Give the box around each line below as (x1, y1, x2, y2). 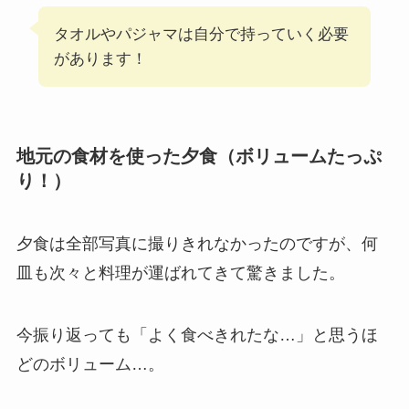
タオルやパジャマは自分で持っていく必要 (53, 25, 349, 43)
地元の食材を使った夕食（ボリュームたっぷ (16, 145, 382, 166)
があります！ (53, 49, 147, 68)
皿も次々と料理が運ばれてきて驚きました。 (16, 264, 345, 283)
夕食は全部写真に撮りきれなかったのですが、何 (16, 235, 378, 254)
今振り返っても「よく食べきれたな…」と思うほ (16, 326, 378, 345)
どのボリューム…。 (16, 355, 164, 374)
